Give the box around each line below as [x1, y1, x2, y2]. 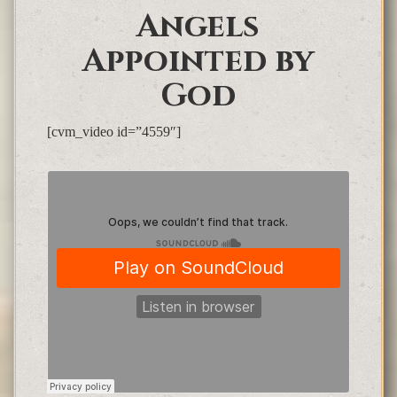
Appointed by [82, 40, 315, 83]
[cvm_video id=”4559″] [47, 124, 181, 140]
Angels [136, 5, 261, 49]
